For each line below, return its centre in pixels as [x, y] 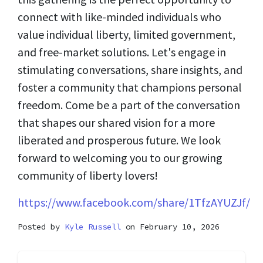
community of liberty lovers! [88, 175]
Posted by [41, 226]
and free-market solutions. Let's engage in [122, 52]
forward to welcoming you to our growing [120, 157]
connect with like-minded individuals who [119, 16]
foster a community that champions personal [130, 87]
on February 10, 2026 [170, 226]
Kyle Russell [93, 226]
